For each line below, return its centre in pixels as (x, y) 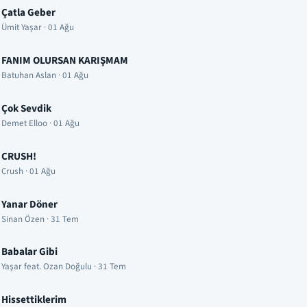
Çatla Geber (28, 13)
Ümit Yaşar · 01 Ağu (38, 28)
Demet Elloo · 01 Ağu (40, 124)
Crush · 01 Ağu (28, 171)
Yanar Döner (29, 204)
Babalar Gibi (29, 252)
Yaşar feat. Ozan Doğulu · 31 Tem (64, 267)
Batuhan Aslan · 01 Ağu (45, 76)
